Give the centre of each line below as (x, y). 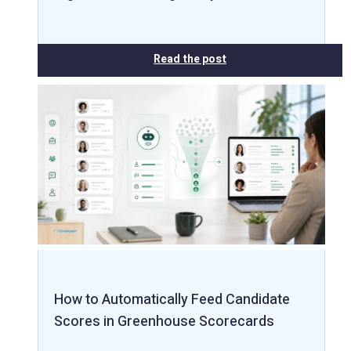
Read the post (190, 59)
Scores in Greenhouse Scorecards (164, 322)
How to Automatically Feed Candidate (172, 300)
